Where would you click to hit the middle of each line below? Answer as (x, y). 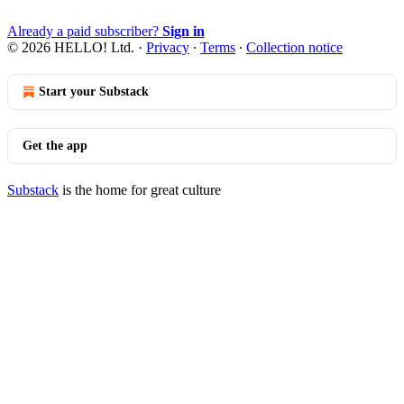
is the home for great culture (140, 189)
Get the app (55, 145)
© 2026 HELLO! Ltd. (71, 47)
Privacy (168, 47)
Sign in (184, 31)
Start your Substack (94, 91)
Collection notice (294, 47)
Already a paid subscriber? (85, 31)
